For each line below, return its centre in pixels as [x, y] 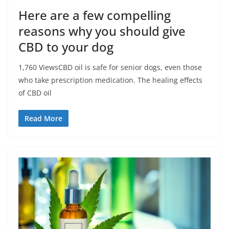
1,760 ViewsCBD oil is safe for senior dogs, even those [110, 67]
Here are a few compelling [95, 15]
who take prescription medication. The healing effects [110, 80]
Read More [43, 119]
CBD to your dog [66, 47]
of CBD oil [35, 93]
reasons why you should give [102, 31]
